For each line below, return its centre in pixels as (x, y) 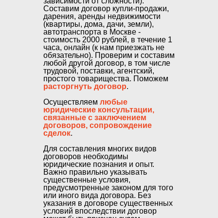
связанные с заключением (95, 118)
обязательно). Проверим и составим (109, 55)
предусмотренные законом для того (108, 188)
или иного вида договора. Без (97, 195)
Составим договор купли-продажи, (106, 9)
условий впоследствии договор (100, 211)
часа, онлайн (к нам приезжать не (104, 47)
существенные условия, (87, 180)
